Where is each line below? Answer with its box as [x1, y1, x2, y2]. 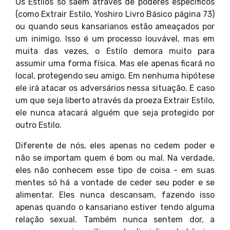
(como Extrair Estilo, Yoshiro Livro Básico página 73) [15, 9, 215, 20]
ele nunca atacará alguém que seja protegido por [15, 108, 215, 118]
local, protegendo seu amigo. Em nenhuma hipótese [15, 71, 215, 81]
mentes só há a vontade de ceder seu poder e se [15, 178, 215, 188]
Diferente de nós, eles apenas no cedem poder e [15, 141, 215, 151]
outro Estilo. [15, 120, 62, 130]
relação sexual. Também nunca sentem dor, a [15, 215, 215, 225]
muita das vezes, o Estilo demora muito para [15, 46, 215, 56]
